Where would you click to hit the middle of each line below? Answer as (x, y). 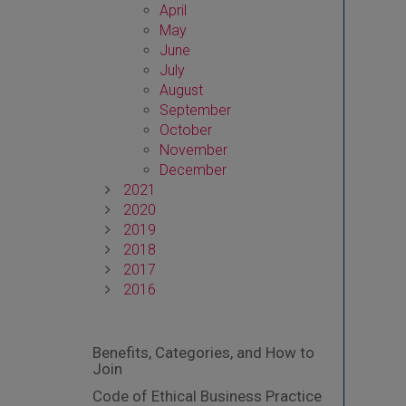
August (182, 90)
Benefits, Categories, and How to (203, 353)
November (194, 150)
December (193, 170)
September (196, 110)
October (186, 130)
